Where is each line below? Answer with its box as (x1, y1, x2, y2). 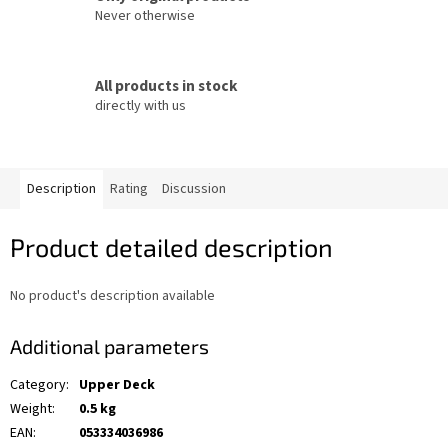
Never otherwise (95, 5, 195, 26)
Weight (10, 399, 52, 420)
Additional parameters (10, 333, 209, 358)
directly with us (95, 95, 186, 116)
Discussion (162, 179, 226, 200)
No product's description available (10, 285, 215, 306)
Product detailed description (10, 232, 333, 263)
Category (10, 375, 66, 396)
